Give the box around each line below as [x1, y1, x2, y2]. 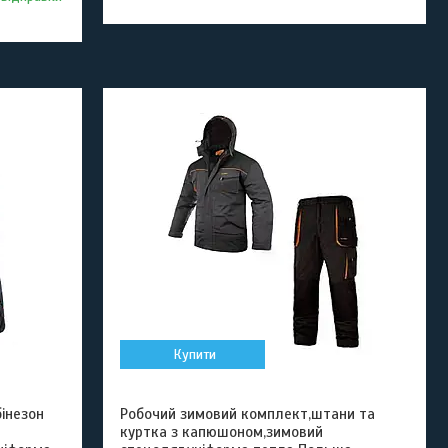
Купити [173, 346, 217, 363]
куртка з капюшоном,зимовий [120, 423, 324, 441]
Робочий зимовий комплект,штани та [120, 405, 376, 423]
